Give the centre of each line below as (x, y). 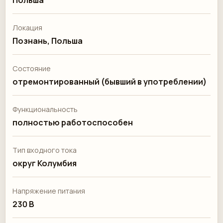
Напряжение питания (49, 191)
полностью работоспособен (73, 122)
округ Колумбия (45, 163)
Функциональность (45, 109)
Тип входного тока (45, 150)
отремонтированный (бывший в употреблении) (110, 82)
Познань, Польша (48, 41)
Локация (27, 28)
